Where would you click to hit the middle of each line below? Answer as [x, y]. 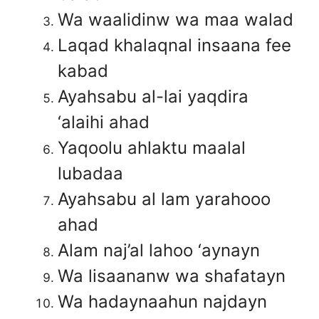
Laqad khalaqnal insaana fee [174, 45]
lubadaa [90, 173]
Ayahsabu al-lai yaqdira [153, 96]
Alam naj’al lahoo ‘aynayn [159, 250]
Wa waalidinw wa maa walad [176, 19]
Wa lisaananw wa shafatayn [172, 276]
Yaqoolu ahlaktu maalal [152, 147]
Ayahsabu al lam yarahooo [164, 199]
